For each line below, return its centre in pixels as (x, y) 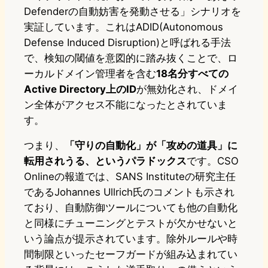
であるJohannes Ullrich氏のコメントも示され (129, 192)
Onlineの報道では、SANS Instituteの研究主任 (130, 177)
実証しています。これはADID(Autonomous (124, 27)
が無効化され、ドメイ (187, 89)
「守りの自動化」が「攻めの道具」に (151, 146)
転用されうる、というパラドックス (105, 161)
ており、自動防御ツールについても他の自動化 (131, 208)
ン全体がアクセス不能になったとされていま (126, 105)
